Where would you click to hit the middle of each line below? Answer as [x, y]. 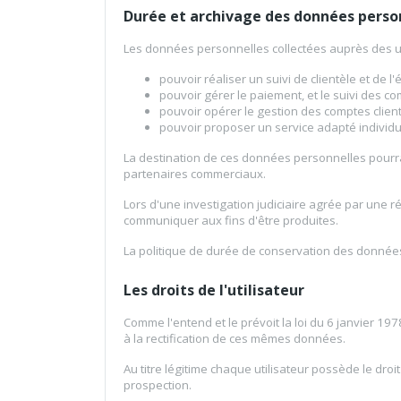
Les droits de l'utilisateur [214, 290]
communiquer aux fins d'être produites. [231, 221]
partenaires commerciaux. [195, 174]
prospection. [158, 385]
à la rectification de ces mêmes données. [235, 339]
